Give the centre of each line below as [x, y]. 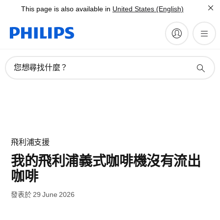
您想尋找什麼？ [41, 68]
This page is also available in [66, 9]
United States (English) [148, 9]
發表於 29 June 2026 [43, 194]
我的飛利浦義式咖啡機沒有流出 [106, 161]
